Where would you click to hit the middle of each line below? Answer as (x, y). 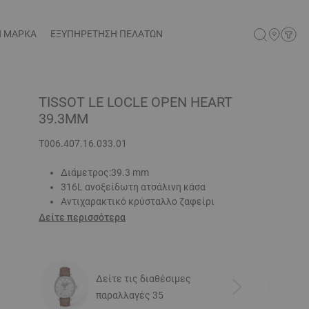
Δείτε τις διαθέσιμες (143, 278)
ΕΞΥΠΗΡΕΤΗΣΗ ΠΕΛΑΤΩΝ (107, 34)
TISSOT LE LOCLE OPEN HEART (136, 102)
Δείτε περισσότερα (82, 217)
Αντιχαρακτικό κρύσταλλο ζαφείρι (138, 201)
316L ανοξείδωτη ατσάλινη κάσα (133, 187)
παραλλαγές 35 (130, 295)
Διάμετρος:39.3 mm (105, 172)
